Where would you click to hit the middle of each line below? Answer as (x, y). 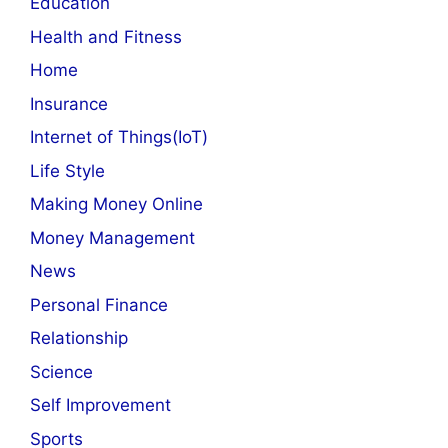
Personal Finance (99, 304)
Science (61, 371)
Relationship (79, 338)
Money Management (112, 237)
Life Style (67, 170)
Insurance (69, 103)
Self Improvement (100, 405)
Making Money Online (116, 204)
